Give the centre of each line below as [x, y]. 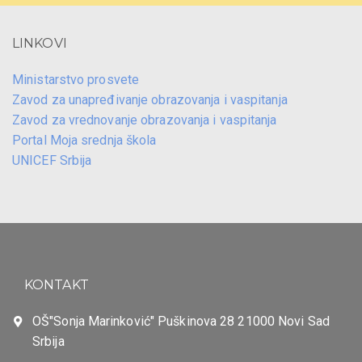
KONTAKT [57, 284]
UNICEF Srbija [52, 160]
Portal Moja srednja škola [84, 140]
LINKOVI [40, 43]
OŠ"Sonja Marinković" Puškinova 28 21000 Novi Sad [181, 321]
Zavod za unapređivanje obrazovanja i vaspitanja [150, 99]
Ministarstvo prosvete [76, 79]
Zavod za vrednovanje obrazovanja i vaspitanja [145, 120]
